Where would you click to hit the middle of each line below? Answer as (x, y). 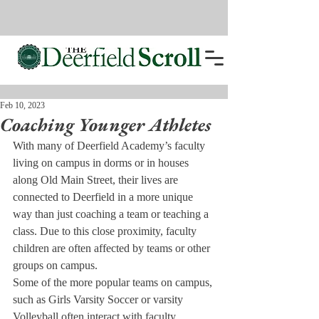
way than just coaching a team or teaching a (112, 214)
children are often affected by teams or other (113, 248)
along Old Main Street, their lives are (97, 180)
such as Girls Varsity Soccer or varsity (99, 299)
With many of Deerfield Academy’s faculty (110, 146)
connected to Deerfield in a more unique (104, 197)
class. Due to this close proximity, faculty (106, 231)
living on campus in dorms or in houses (102, 163)
